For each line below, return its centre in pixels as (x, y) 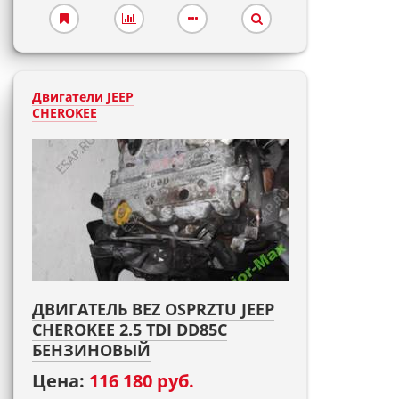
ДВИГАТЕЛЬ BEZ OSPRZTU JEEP (153, 309)
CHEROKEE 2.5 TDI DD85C (130, 330)
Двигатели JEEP (83, 97)
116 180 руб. (142, 381)
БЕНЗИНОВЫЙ (91, 350)
